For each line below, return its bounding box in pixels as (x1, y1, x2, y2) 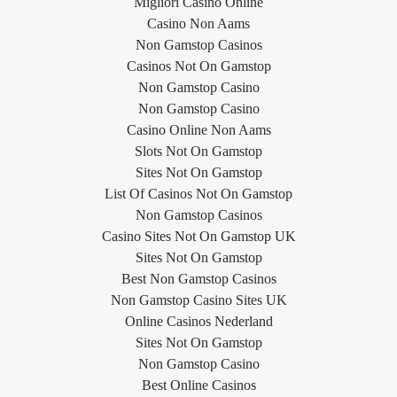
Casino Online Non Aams (126, 121, 271, 137)
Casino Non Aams (147, 15, 250, 31)
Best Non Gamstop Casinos (121, 270, 276, 286)
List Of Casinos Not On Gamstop (105, 185, 292, 201)
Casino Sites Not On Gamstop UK (101, 228, 296, 244)
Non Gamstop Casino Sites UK (110, 292, 287, 307)
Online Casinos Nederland (124, 313, 273, 329)
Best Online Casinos (141, 377, 256, 393)
